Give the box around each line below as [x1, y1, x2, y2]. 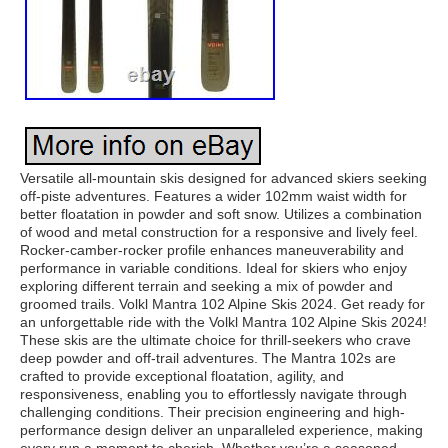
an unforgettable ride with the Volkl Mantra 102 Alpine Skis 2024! [20, 314, 427, 330]
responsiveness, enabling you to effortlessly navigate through [20, 386, 407, 402]
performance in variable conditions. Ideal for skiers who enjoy [20, 260, 407, 276]
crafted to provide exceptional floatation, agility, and [20, 368, 344, 384]
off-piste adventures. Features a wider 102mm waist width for [20, 188, 407, 204]
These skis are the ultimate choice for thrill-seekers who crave [20, 332, 411, 348]
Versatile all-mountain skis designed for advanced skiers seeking [20, 170, 427, 186]
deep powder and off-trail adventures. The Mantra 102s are [20, 350, 396, 366]
